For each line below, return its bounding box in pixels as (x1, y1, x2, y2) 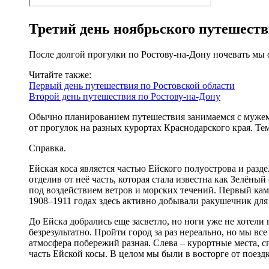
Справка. (29, 142, 66, 153)
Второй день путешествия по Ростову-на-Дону (29, 91, 220, 101)
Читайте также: (29, 69, 91, 80)
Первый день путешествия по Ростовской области (29, 80, 235, 91)
